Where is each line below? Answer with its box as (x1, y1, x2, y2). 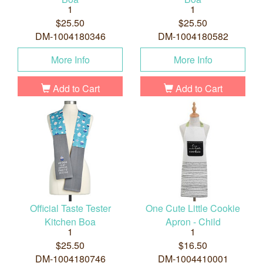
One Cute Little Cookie (146, 201, 240, 215)
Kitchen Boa (45, 215, 96, 229)
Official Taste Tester (29, 201, 111, 215)
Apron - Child (165, 215, 221, 229)
